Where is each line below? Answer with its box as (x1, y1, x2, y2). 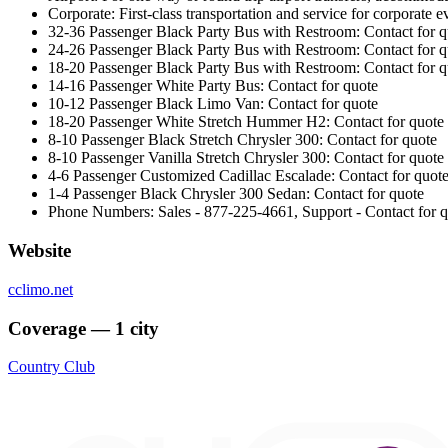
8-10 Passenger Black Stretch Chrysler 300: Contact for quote (48, 131, 437, 149)
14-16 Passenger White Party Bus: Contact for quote (48, 77, 378, 95)
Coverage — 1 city (8, 317, 159, 339)
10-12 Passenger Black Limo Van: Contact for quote (48, 95, 378, 113)
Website (8, 240, 71, 262)
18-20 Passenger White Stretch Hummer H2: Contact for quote (48, 113, 444, 131)
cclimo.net (8, 280, 73, 298)
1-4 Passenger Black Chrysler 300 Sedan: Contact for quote (48, 185, 424, 203)
